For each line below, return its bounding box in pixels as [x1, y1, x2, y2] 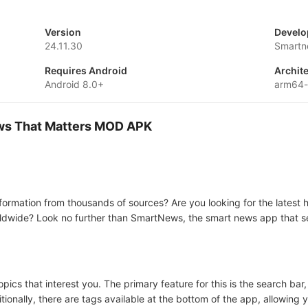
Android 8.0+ [44, 78, 104, 90]
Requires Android [44, 65, 127, 76]
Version [44, 26, 81, 38]
